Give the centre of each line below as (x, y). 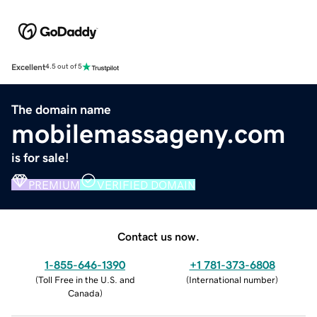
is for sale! (40, 157)
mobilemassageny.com (149, 133)
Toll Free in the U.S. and (86, 279)
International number (232, 279)
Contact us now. (158, 236)
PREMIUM (54, 184)
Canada (83, 293)
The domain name (61, 109)
